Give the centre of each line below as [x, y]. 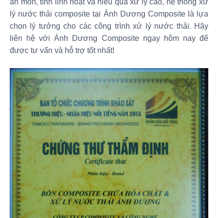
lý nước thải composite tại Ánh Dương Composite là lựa [109, 14]
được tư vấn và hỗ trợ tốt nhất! [62, 50]
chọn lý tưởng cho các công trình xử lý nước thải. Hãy [109, 26]
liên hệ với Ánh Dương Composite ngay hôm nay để [109, 38]
